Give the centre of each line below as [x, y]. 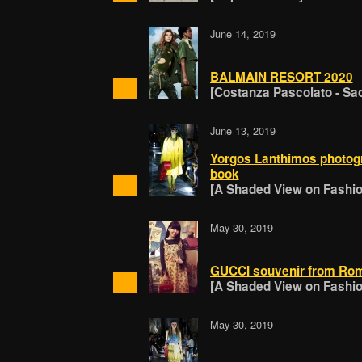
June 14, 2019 [242, 34]
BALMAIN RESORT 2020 [281, 77]
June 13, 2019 [242, 131]
